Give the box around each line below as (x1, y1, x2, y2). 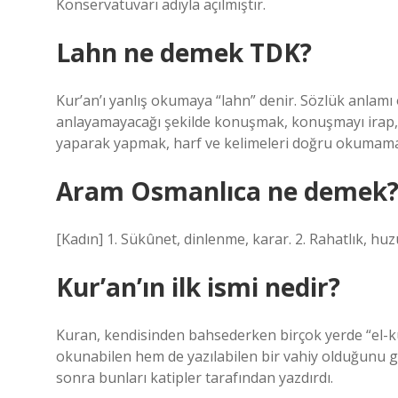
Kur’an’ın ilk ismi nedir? (56, 270, 340, 304)
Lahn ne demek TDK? (56, 36, 312, 69)
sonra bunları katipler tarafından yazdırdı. (56, 368, 333, 387)
